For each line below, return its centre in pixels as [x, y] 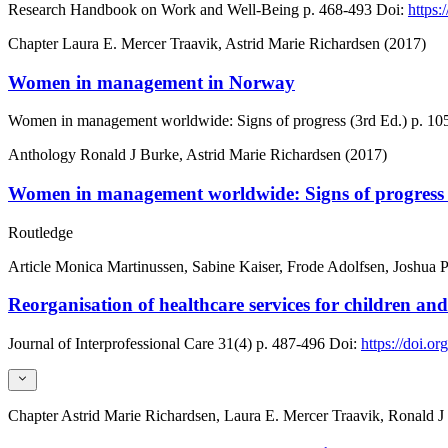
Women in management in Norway [151, 82]
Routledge [40, 232]
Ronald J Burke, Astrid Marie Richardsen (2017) [233, 155]
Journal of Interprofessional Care [111, 344]
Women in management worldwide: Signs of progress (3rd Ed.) [207, 121]
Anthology [44, 155]
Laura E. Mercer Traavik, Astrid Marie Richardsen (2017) [244, 43]
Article [31, 266]
